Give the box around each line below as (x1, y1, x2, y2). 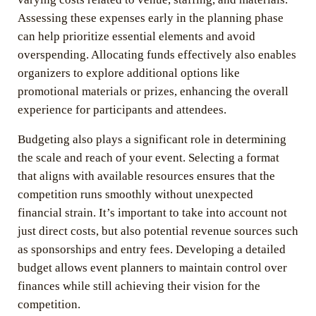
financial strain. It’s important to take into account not (17, 205, 287, 219)
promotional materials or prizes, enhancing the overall (17, 84, 288, 98)
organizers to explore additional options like (17, 66, 240, 80)
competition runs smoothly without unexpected (17, 187, 253, 201)
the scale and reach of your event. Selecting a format (17, 150, 279, 164)
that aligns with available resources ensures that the (17, 169, 275, 183)
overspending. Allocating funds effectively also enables (17, 47, 296, 61)
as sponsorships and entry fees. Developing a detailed (17, 242, 286, 256)
